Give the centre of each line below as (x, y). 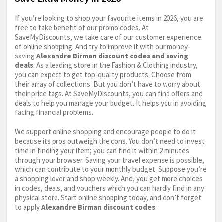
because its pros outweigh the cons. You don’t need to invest (110, 141)
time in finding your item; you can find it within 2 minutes (102, 151)
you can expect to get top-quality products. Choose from (103, 75)
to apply (28, 207)
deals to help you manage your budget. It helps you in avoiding (111, 103)
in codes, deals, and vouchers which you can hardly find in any (110, 188)
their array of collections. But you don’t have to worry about (108, 84)
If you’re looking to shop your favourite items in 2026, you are (109, 18)
